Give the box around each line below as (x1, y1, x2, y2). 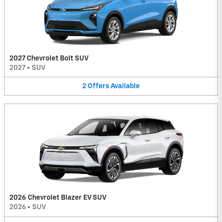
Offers (88, 82, 109, 90)
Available (111, 82, 140, 90)
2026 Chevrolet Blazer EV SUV (9, 194, 107, 202)
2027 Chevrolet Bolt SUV (9, 55, 89, 62)
